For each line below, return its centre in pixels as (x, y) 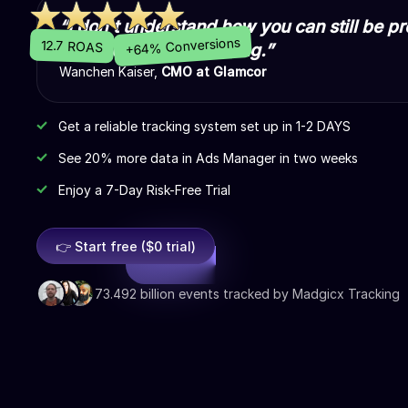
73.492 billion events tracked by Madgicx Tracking (247, 293)
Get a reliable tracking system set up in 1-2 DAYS (204, 126)
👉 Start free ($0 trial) (126, 246)
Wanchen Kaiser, (110, 71)
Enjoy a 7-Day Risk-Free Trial (144, 190)
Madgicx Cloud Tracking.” (166, 51)
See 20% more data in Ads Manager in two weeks (208, 158)
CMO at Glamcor (214, 71)
